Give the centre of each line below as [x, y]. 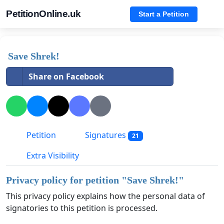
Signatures [105, 135]
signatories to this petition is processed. [82, 208]
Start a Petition [164, 14]
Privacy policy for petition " [66, 180]
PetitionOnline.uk [43, 14]
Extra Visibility [52, 156]
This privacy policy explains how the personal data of [105, 196]
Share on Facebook [66, 76]
